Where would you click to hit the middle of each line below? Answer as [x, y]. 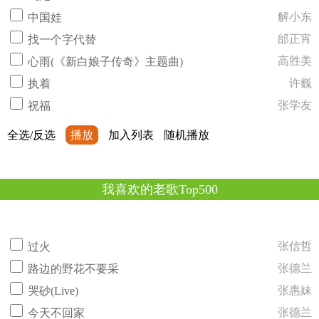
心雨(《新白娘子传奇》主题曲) [105, 62]
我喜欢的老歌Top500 [159, 189]
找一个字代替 [62, 40]
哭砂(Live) [53, 291]
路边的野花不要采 [73, 269]
